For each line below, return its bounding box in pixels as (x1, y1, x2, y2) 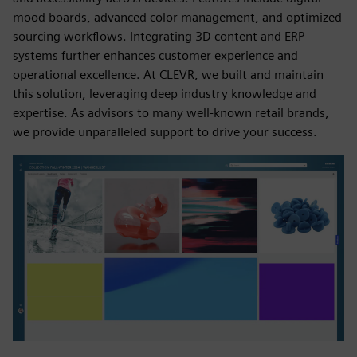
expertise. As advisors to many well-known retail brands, (13, 105, 329, 120)
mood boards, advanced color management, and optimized (13, 10, 342, 25)
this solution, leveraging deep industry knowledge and (13, 86, 316, 101)
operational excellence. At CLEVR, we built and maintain (13, 67, 324, 82)
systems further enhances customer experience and (13, 48, 298, 63)
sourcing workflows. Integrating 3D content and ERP (13, 29, 304, 44)
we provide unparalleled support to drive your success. (13, 124, 317, 139)
